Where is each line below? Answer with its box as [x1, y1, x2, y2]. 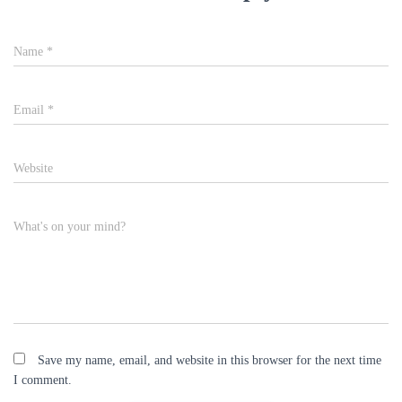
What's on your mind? [13, 220, 126, 233]
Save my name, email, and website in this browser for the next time [38, 354, 381, 367]
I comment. [13, 373, 72, 387]
